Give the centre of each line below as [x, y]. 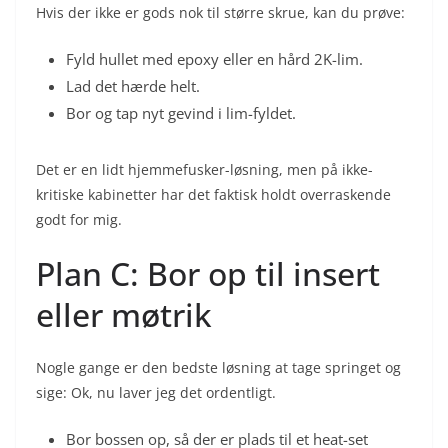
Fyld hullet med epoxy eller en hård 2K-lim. [214, 58]
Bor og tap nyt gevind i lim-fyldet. [181, 112]
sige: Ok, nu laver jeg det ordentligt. [156, 392]
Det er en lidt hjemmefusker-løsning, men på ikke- [204, 169]
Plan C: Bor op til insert [208, 273]
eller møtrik [124, 314]
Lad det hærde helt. [133, 85]
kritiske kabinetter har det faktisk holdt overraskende [213, 194]
